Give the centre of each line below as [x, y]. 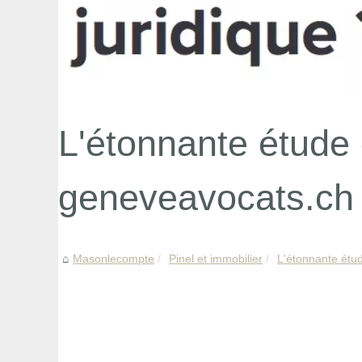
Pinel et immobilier [216, 258]
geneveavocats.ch [206, 197]
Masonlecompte [114, 258]
